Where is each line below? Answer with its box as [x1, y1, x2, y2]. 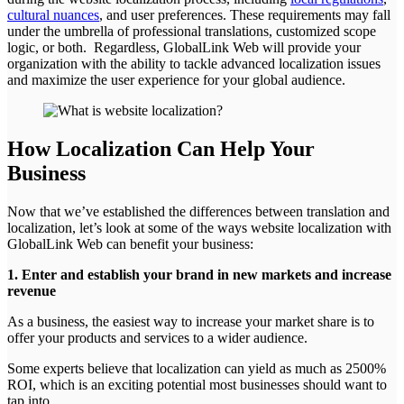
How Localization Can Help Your [7, 136, 315, 161]
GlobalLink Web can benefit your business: [7, 235, 261, 252]
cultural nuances [7, 6, 99, 23]
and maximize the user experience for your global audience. [7, 71, 349, 87]
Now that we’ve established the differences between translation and [7, 203, 390, 219]
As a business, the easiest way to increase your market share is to [7, 313, 374, 329]
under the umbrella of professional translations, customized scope [7, 23, 376, 39]
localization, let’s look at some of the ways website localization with [7, 219, 391, 235]
